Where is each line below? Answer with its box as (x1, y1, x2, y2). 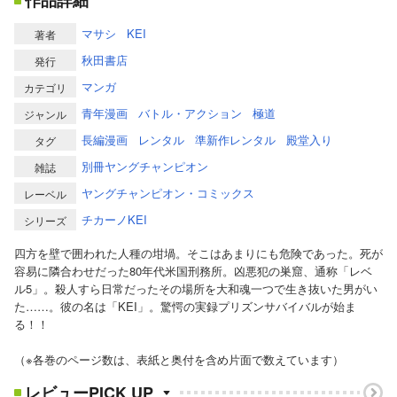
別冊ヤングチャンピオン (82, 158, 208, 175)
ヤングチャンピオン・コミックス (82, 184, 254, 202)
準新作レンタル (195, 131, 276, 149)
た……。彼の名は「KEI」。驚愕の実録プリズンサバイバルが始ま (14, 298, 356, 315)
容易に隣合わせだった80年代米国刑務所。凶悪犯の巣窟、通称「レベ (14, 262, 372, 280)
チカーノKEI (82, 211, 147, 229)
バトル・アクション (138, 105, 242, 122)
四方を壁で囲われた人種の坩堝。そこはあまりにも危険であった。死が (14, 245, 383, 262)
